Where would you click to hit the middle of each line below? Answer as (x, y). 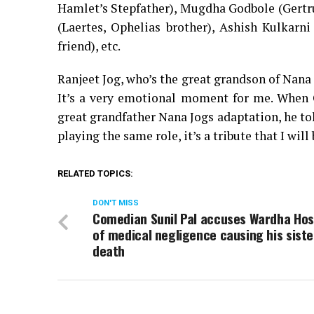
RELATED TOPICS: (95, 173)
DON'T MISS (116, 203)
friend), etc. (89, 46)
